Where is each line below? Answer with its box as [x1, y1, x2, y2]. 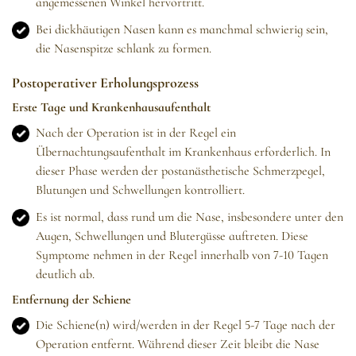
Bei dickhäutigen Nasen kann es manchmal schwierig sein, [36, 21, 328, 38]
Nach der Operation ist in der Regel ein [36, 125, 236, 141]
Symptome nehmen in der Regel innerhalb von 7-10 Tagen [36, 247, 328, 264]
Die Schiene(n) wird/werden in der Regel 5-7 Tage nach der [36, 317, 335, 334]
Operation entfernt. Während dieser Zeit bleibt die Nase [36, 336, 319, 353]
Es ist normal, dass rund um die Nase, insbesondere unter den [36, 209, 343, 226]
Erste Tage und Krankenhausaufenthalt [12, 99, 211, 116]
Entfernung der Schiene [12, 292, 131, 308]
